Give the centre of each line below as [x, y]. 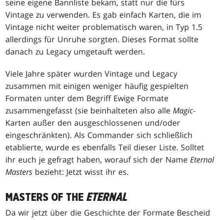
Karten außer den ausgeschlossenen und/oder [93, 123]
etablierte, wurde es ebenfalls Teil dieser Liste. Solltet [105, 147]
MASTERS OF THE [46, 197]
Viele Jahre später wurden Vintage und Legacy [92, 73]
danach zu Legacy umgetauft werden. [75, 51]
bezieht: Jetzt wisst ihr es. [81, 172]
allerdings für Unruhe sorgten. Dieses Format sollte [102, 39]
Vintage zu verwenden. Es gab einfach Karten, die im [104, 14]
